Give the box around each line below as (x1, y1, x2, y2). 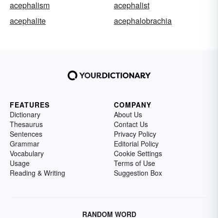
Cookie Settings (114, 148, 162, 158)
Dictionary (10, 109, 40, 119)
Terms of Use (114, 158, 155, 168)
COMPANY (114, 99, 151, 109)
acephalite (10, 15, 46, 26)
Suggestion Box (114, 167, 162, 178)
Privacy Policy (114, 128, 156, 139)
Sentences (10, 128, 42, 139)
